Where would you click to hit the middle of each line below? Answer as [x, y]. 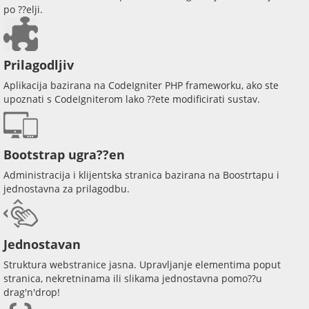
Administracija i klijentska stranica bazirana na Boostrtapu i [141, 175]
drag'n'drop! [32, 292]
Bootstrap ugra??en [64, 154]
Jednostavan [42, 244]
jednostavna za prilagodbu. [67, 188]
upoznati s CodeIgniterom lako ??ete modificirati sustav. [132, 99]
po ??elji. [23, 9]
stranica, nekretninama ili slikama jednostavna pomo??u [133, 278]
